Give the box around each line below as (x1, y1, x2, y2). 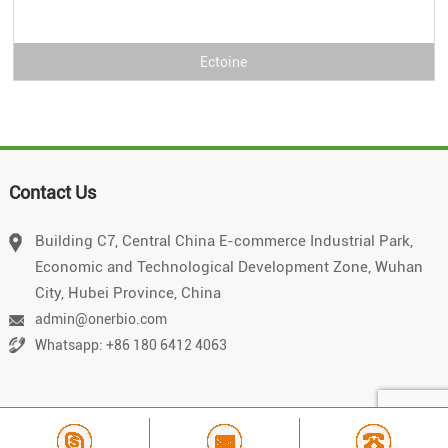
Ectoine (200, 53, 248, 70)
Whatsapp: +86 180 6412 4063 (34, 337, 227, 354)
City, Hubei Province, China (34, 284, 221, 303)
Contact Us (8, 182, 96, 204)
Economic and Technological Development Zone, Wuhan (34, 258, 423, 277)
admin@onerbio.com (34, 311, 167, 328)
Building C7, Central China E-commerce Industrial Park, (34, 232, 413, 251)
